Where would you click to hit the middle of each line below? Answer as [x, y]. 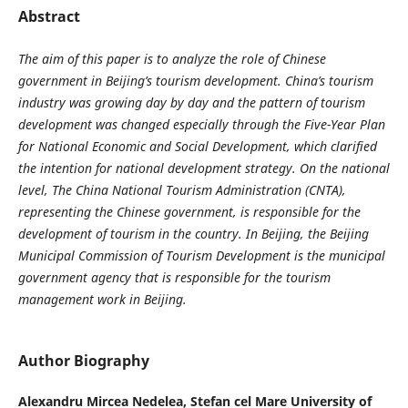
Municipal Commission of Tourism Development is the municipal [201, 255]
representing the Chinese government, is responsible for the [189, 211]
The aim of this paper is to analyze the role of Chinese [172, 58]
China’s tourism [327, 80]
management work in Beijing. [102, 299]
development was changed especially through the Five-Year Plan [201, 124]
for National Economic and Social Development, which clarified [197, 146]
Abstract [49, 16]
